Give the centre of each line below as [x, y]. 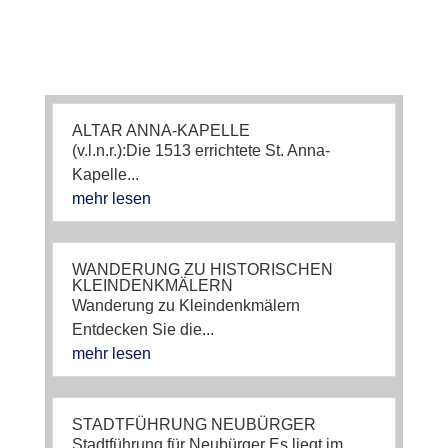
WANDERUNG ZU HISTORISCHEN [202, 269]
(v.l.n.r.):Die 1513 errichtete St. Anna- [200, 150]
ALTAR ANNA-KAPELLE [160, 130]
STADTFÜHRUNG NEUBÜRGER [193, 424]
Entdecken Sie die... [142, 329]
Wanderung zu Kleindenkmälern [185, 305]
